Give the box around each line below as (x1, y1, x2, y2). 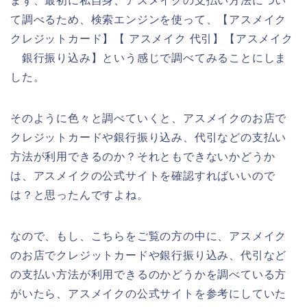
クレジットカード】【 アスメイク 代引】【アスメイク (10, 33, 293, 45)
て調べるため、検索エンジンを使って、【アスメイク (10, 14, 287, 26)
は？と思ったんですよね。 (10, 189, 149, 201)
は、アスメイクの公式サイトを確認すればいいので (10, 170, 275, 182)
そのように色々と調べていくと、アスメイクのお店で (10, 112, 287, 125)
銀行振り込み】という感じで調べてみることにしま (10, 52, 287, 64)
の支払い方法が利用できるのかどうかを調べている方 (10, 269, 287, 281)
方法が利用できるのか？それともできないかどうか (10, 151, 275, 163)
